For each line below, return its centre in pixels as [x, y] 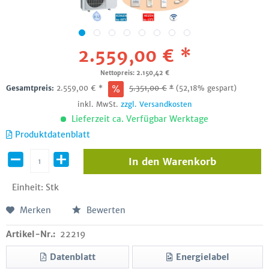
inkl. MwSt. [99, 104]
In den [144, 162]
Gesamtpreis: [31, 88]
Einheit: [29, 187]
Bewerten [105, 210]
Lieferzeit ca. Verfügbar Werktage [139, 119]
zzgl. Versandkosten [156, 104]
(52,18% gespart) [206, 88]
